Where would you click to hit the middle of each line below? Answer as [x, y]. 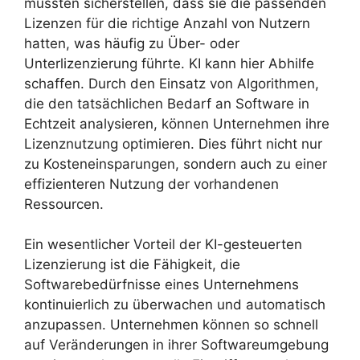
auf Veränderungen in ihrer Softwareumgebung [176, 345]
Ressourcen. [64, 204]
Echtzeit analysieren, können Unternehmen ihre [177, 123]
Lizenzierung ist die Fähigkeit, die [132, 265]
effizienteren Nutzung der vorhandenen [151, 184]
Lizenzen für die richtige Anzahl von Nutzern [167, 23]
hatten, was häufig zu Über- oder [132, 43]
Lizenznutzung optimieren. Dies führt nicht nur [173, 143]
